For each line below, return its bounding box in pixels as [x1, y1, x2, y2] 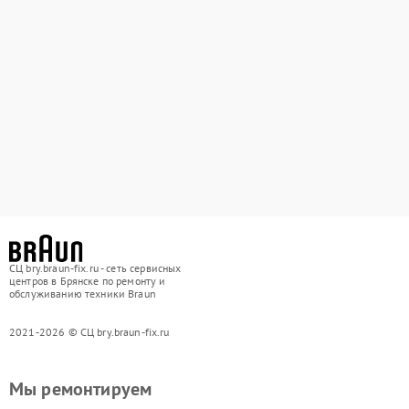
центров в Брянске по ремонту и [9, 274, 166, 288]
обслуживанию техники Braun [9, 287, 156, 300]
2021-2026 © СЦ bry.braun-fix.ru [9, 325, 170, 339]
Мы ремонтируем [9, 377, 152, 401]
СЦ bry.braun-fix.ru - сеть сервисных [9, 261, 182, 275]
